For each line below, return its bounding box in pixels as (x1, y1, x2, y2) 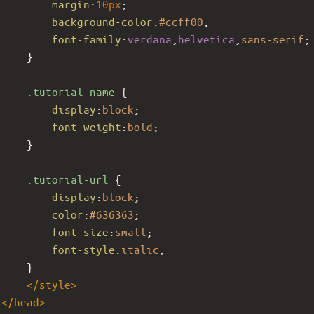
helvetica (178, 32, 235, 46)
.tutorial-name (27, 84, 115, 98)
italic (121, 242, 159, 256)
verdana (128, 32, 172, 46)
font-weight (52, 119, 121, 133)
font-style (52, 242, 115, 256)
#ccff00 (159, 14, 203, 28)
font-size (52, 224, 109, 238)
